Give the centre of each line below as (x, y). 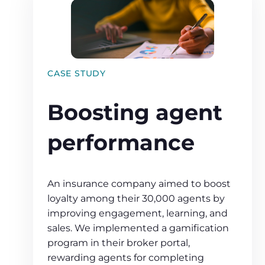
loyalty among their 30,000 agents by (136, 198)
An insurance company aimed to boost (139, 183)
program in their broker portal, (119, 243)
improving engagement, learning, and (138, 213)
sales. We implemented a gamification (138, 228)
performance (121, 143)
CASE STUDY (77, 73)
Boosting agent (135, 113)
